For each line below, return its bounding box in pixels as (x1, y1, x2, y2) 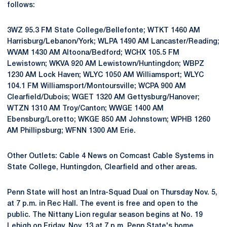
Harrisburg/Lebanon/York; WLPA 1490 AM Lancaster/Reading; (7, 39, 219, 45)
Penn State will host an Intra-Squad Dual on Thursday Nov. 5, (7, 190, 217, 196)
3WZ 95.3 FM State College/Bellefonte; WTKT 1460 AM (7, 27, 200, 34)
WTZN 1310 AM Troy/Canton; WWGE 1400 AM (7, 105, 164, 112)
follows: (7, 2, 35, 9)
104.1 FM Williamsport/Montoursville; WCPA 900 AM (7, 83, 186, 90)
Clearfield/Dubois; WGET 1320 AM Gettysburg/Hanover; (7, 94, 200, 101)
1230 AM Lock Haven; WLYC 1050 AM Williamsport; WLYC (7, 72, 204, 79)
